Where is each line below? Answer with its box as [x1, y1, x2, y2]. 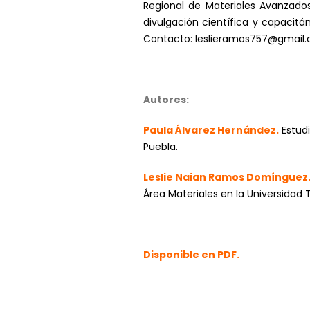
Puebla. [143, 139, 178, 154]
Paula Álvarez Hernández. [143, 122, 279, 137]
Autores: [143, 92, 189, 107]
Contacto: [143, 31, 195, 46]
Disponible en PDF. [143, 247, 239, 262]
